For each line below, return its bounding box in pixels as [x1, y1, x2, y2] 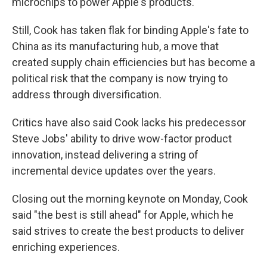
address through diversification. [12, 88, 162, 101]
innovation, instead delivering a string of [12, 148, 198, 161]
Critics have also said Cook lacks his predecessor [12, 116, 246, 129]
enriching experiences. [12, 241, 120, 253]
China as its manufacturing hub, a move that [12, 40, 219, 52]
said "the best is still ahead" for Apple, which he [12, 209, 234, 221]
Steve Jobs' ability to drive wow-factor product [12, 132, 232, 145]
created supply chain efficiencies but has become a [12, 56, 255, 69]
